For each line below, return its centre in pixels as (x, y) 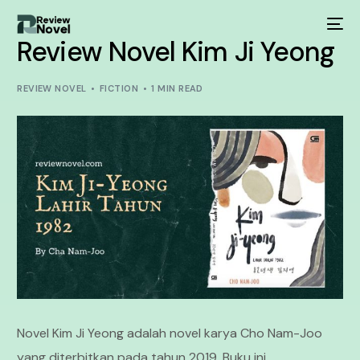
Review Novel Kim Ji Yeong (176, 52)
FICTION (119, 88)
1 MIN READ (177, 88)
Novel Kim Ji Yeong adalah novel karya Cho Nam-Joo (170, 333)
